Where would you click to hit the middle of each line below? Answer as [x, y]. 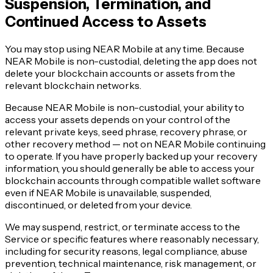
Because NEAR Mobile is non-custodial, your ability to [125, 107]
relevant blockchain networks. [73, 85]
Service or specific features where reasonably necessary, [132, 239]
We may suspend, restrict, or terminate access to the [122, 227]
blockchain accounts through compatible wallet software [133, 180]
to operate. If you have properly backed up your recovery [131, 156]
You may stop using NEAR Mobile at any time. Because [125, 49]
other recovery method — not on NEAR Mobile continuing [135, 144]
